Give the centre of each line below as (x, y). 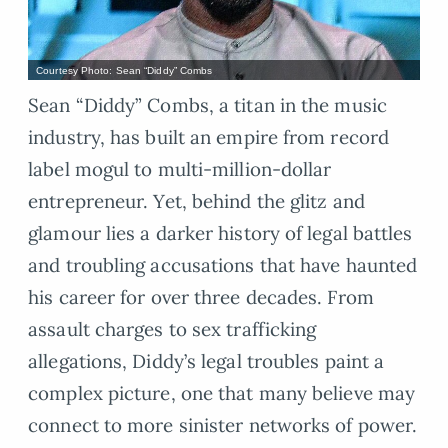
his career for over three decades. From (201, 297)
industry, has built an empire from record (209, 137)
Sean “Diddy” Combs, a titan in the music (207, 105)
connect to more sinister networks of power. (223, 425)
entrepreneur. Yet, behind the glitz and (196, 201)
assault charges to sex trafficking (172, 329)
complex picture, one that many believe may (222, 393)
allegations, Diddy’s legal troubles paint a (206, 361)
